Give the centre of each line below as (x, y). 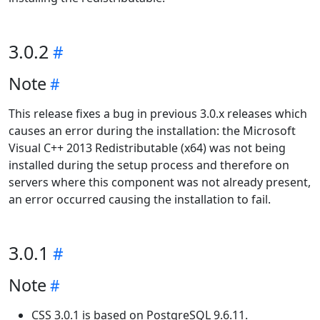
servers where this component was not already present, (160, 182)
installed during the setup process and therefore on (149, 165)
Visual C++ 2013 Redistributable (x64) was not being (147, 148)
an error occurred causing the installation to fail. (140, 199)
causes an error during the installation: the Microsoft (152, 131)
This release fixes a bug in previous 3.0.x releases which (158, 114)
